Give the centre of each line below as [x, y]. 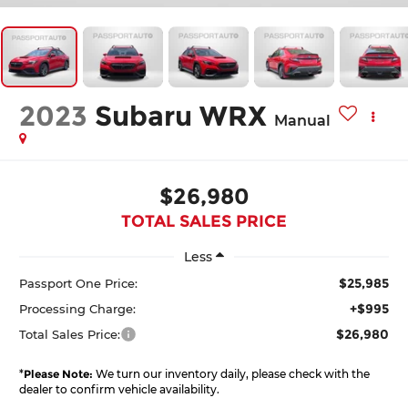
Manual [303, 121]
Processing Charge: [78, 308]
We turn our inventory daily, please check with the [232, 373]
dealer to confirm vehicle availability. [120, 389]
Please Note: [59, 373]
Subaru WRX [181, 117]
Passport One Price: [79, 283]
